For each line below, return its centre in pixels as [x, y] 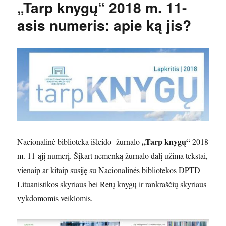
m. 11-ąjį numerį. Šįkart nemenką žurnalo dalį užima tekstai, [113, 156]
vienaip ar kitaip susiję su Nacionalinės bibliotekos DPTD [109, 170]
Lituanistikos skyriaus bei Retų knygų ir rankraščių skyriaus [112, 184]
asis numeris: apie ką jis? [104, 25]
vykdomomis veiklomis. [55, 198]
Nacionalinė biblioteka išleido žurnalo [80, 142]
